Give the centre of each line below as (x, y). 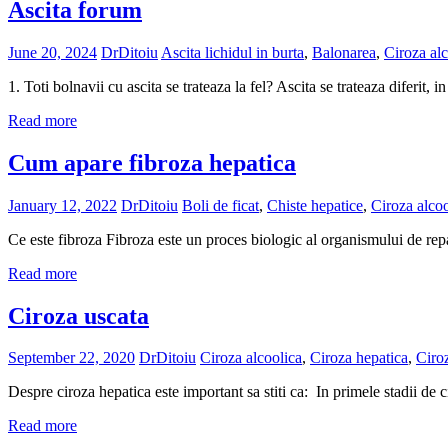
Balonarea (344, 52)
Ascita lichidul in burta (232, 52)
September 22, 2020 (71, 358)
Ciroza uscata (78, 315)
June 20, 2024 (52, 52)
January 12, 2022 (62, 205)
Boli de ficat (220, 205)
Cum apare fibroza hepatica (152, 162)
